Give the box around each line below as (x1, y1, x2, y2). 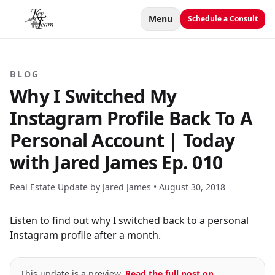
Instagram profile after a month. (10, 228, 161, 242)
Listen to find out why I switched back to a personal (10, 214, 249, 227)
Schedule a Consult (188, 14, 258, 24)
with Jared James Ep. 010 (10, 150, 222, 175)
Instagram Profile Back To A (10, 106, 252, 131)
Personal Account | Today (10, 128, 234, 153)
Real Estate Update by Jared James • (10, 181, 159, 193)
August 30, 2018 (159, 181, 225, 193)
